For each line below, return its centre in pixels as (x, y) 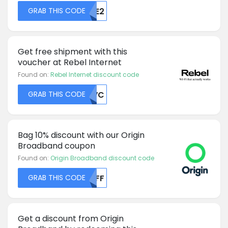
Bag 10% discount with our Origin (81, 135)
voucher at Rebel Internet (70, 62)
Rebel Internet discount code (95, 74)
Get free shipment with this (73, 51)
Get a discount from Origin (71, 218)
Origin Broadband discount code (102, 158)
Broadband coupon (56, 146)
